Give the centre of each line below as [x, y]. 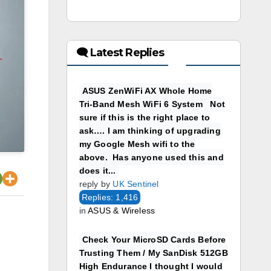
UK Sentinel [136, 184]
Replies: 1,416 [110, 197]
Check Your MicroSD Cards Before [154, 240]
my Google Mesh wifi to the [137, 144]
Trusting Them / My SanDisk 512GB [153, 253]
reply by [95, 184]
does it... [97, 171]
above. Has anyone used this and [151, 157]
